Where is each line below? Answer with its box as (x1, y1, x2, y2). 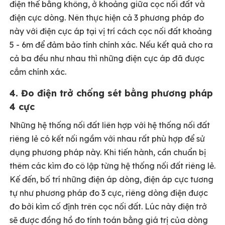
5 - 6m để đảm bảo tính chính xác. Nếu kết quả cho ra (10, 40, 213, 50)
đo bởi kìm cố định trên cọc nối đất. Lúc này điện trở (10, 201, 207, 211)
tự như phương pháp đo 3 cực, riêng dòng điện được (10, 188, 208, 198)
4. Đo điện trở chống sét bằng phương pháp (10, 87, 213, 99)
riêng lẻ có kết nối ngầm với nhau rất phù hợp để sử (10, 134, 205, 144)
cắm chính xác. (10, 67, 66, 77)
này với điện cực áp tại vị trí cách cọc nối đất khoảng (10, 26, 212, 36)
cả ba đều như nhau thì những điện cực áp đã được (10, 53, 204, 63)
